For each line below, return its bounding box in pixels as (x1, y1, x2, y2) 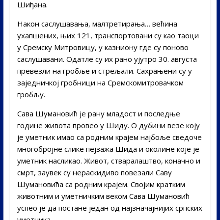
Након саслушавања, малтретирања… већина (17, 18, 177, 28)
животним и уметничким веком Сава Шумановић (17, 191, 190, 201)
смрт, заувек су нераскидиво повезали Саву (17, 167, 172, 177)
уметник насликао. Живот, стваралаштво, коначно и (17, 155, 200, 165)
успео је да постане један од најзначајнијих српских (17, 202, 202, 213)
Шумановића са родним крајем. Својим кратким (17, 179, 185, 189)
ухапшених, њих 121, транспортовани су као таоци (17, 30, 199, 40)
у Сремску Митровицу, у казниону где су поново (17, 42, 189, 52)
